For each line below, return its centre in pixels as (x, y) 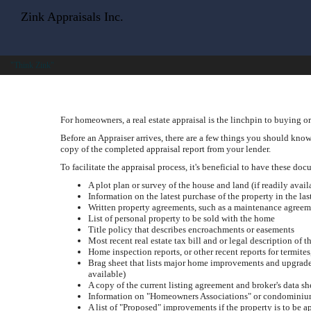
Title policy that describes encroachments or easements (191, 229)
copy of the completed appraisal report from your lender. (166, 149)
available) (107, 274)
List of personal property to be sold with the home (182, 218)
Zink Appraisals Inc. (72, 17)
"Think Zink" (32, 65)
